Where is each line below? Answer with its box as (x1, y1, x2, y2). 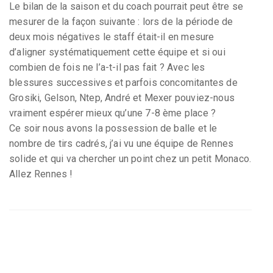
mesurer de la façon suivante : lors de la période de (9, 15, 233, 27)
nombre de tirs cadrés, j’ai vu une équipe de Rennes (9, 137, 234, 149)
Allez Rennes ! (9, 168, 73, 180)
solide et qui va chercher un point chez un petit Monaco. (9, 152, 252, 165)
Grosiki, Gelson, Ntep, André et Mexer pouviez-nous (9, 91, 235, 104)
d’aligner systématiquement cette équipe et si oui (9, 46, 225, 58)
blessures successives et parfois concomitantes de (9, 76, 238, 88)
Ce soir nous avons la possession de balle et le (9, 122, 218, 134)
